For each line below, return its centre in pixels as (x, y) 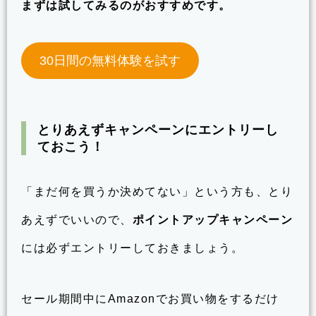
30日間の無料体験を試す (110, 60)
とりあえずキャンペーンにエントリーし (158, 129)
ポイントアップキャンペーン (212, 219)
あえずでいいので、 (77, 219)
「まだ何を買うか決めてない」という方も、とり (157, 191)
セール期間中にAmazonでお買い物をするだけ (150, 298)
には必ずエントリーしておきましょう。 (132, 248)
